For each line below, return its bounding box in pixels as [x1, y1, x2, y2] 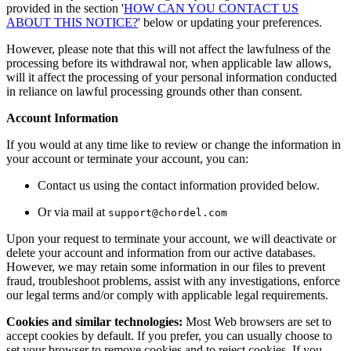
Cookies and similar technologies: [6, 314, 183, 328]
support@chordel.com [108, 206, 227, 219]
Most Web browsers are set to [183, 314, 331, 328]
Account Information [6, 110, 118, 125]
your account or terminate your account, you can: [6, 151, 248, 165]
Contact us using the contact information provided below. [38, 178, 320, 192]
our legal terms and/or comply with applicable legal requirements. [6, 288, 328, 302]
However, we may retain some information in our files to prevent [6, 259, 325, 273]
